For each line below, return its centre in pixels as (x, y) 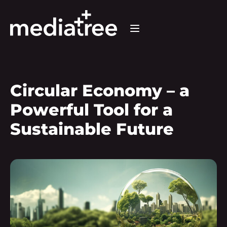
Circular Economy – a (100, 90)
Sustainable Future (92, 129)
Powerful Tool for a (91, 110)
